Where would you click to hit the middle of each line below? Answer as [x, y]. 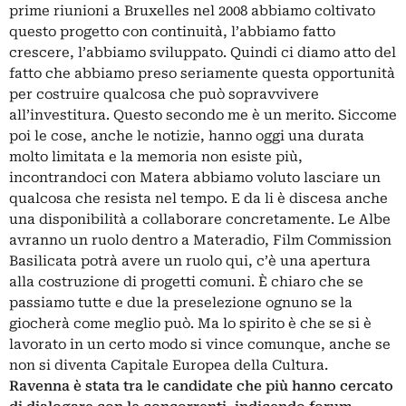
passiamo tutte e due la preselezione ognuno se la [181, 303]
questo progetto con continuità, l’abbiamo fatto [172, 32]
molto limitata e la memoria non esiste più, [156, 157]
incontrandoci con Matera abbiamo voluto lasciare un [195, 178]
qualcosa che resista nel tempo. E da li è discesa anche [198, 198]
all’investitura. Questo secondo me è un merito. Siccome [203, 115]
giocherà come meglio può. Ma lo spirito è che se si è [190, 324]
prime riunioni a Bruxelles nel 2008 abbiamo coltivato [192, 11]
